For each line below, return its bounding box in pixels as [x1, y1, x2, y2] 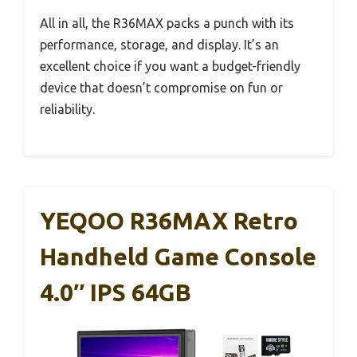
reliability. [40, 102, 95, 117]
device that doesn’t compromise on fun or [40, 80, 283, 96]
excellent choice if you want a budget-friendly [40, 59, 300, 74]
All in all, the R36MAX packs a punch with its [40, 16, 294, 31]
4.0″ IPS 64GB [40, 279, 191, 307]
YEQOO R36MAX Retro [40, 207, 298, 235]
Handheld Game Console [40, 243, 316, 271]
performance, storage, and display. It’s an [40, 37, 279, 53]
